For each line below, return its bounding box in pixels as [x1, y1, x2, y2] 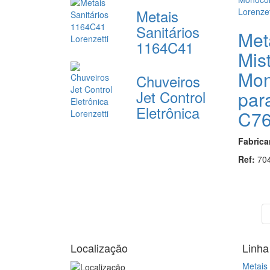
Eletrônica [136, 101, 200, 123]
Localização [71, 239, 128, 256]
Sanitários [136, 20, 200, 42]
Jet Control [136, 86, 206, 107]
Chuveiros [136, 70, 201, 92]
